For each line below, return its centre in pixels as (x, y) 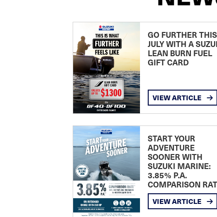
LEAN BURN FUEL (180, 53)
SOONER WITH (175, 157)
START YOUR (171, 138)
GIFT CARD (168, 62)
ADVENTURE (171, 147)
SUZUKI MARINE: (179, 166)
